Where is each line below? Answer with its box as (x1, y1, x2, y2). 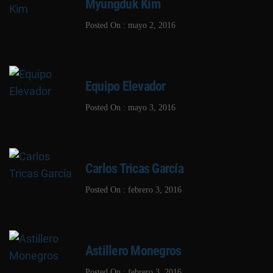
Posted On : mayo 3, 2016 (85, 102, 175, 112)
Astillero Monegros (85, 243, 182, 258)
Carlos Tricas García (85, 160, 183, 176)
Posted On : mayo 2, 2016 (85, 19, 175, 30)
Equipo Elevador (85, 78, 166, 94)
